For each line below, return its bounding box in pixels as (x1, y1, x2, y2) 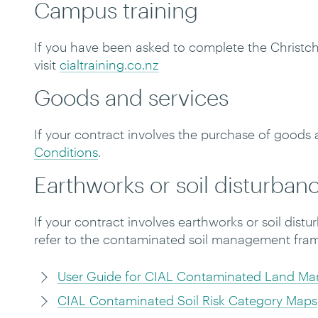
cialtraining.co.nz (60, 57, 159, 72)
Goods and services (34, 84, 229, 110)
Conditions (34, 144, 98, 160)
